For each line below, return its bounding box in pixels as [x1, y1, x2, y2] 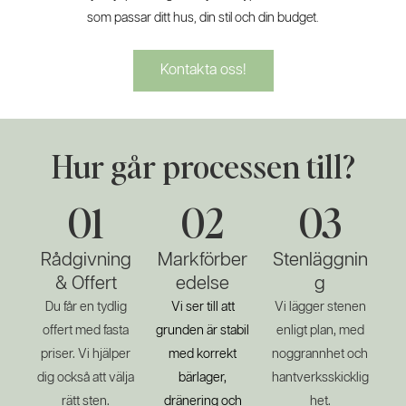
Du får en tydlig [44, 301, 127, 314]
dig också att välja [37, 372, 135, 385]
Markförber [158, 251, 248, 270]
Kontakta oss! [159, 63, 246, 79]
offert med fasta [43, 324, 130, 338]
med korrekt [169, 348, 237, 362]
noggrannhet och [272, 348, 369, 362]
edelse [176, 275, 230, 294]
